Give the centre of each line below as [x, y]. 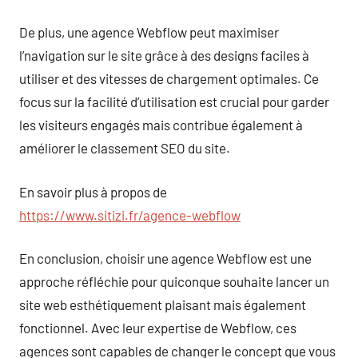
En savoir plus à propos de [93, 191]
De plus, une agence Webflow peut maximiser [149, 32]
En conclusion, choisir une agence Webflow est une [165, 258]
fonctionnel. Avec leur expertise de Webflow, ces [158, 328]
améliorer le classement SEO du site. [125, 148]
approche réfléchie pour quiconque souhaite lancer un [174, 281]
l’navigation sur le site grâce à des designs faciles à [164, 55]
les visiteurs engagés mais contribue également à [161, 125]
